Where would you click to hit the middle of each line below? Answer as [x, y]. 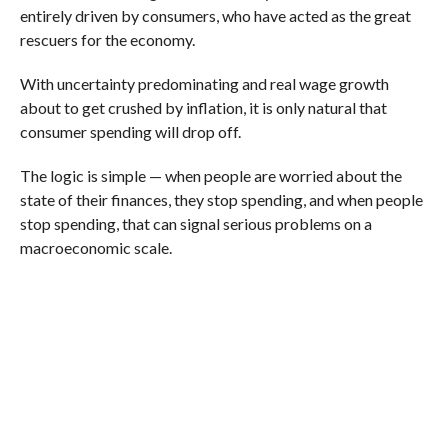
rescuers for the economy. [107, 40]
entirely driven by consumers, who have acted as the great [215, 16]
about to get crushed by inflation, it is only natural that [203, 108]
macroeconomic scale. [95, 248]
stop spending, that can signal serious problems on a [195, 224]
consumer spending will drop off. [130, 132]
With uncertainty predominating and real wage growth [204, 84]
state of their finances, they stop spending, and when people [221, 200]
